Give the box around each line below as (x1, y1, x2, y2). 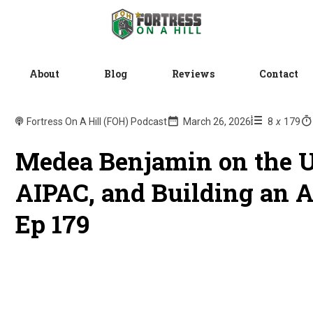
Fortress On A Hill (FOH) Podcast (27, 115, 168, 127)
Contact (259, 66, 298, 80)
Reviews (171, 66, 214, 80)
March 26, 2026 (183, 115, 252, 127)
